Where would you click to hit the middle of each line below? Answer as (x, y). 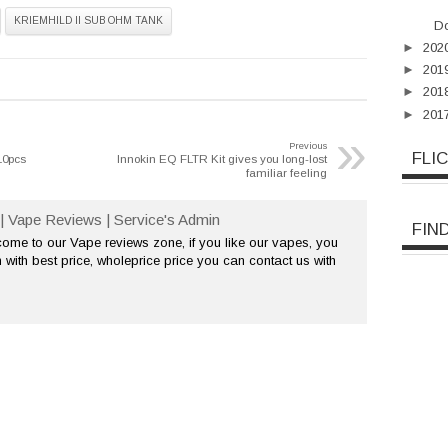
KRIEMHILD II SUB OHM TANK (88, 21)
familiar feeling (286, 173)
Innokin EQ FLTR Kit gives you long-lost (221, 159)
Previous (307, 146)
